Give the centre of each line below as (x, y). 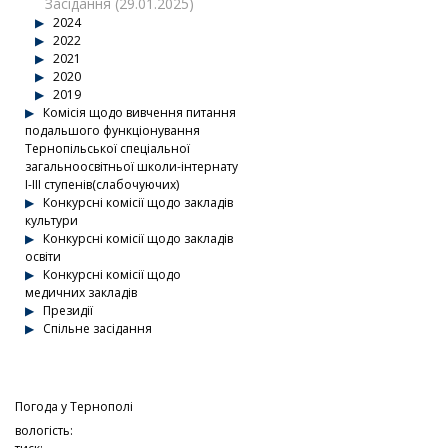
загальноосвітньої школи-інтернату (131, 166)
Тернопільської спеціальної (107, 148)
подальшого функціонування (112, 130)
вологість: (44, 430)
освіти (43, 256)
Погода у (42, 406)
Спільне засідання (96, 328)
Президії (66, 310)
